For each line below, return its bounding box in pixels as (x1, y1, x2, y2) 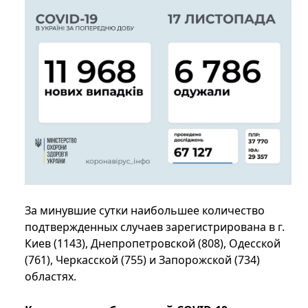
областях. (25, 268, 76, 284)
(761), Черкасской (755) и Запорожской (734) (25, 252, 260, 267)
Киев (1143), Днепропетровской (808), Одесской (25, 235, 280, 251)
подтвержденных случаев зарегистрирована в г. (25, 219, 285, 234)
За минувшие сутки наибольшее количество (25, 202, 265, 218)
